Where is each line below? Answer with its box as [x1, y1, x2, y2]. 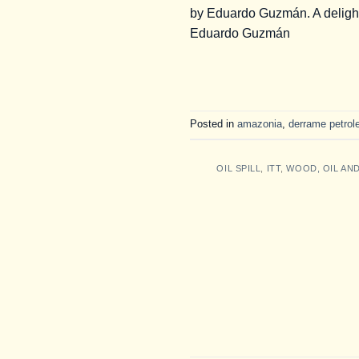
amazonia [237, 117, 282, 130]
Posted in [190, 117, 237, 130]
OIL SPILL [216, 163, 261, 173]
